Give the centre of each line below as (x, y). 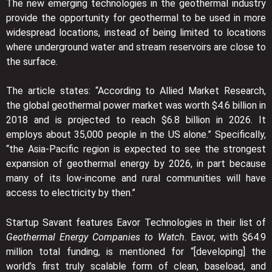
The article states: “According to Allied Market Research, (136, 91)
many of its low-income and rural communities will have (136, 178)
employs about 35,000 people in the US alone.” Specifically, (136, 135)
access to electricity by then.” (71, 193)
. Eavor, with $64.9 (225, 237)
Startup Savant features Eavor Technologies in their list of (136, 222)
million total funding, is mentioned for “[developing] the (136, 251)
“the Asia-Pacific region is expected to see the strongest (136, 149)
